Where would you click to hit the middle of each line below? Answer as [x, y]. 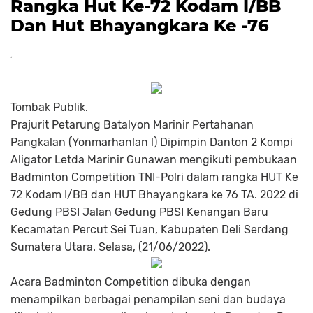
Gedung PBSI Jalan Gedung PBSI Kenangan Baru [139, 212]
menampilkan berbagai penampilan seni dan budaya [148, 299]
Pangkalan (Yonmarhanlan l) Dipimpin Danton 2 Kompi [152, 142]
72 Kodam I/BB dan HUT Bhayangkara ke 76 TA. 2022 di [154, 195]
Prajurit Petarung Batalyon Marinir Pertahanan [132, 125]
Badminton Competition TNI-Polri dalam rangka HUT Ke [154, 177]
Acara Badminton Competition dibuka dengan [131, 282]
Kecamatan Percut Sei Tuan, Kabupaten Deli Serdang [150, 230]
